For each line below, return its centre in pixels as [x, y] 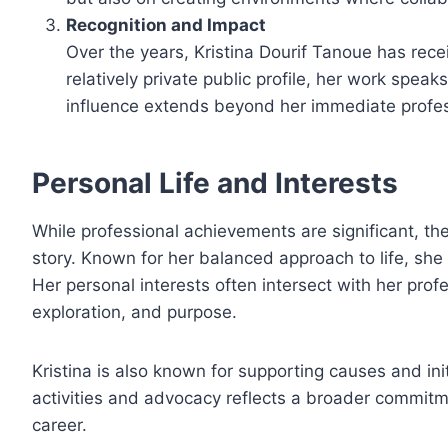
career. [59, 425]
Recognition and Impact [166, 25]
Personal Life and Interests [215, 183]
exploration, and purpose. [134, 312]
